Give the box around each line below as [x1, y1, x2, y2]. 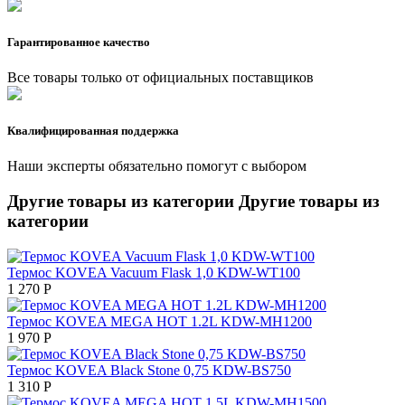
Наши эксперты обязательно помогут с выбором [7, 158, 306, 174]
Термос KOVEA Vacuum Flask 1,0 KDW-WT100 [7, 264, 300, 280]
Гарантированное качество [7, 34, 150, 49]
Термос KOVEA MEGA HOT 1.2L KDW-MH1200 [7, 313, 312, 329]
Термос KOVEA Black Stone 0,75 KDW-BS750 [7, 362, 291, 378]
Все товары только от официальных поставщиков [7, 70, 314, 86]
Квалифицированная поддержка [7, 124, 179, 138]
